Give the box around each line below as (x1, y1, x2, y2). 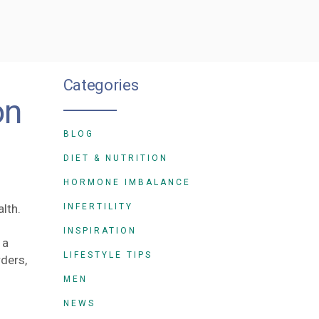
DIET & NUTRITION (63, 153, 168, 163)
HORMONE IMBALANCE (63, 177, 191, 187)
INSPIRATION (63, 226, 137, 236)
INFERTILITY (63, 202, 133, 211)
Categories (63, 76, 139, 94)
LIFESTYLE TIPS (63, 250, 152, 260)
